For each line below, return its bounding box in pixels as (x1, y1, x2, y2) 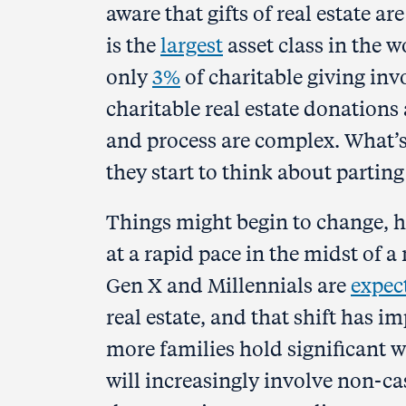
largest (160, 32, 223, 58)
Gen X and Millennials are (106, 272, 351, 298)
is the (106, 32, 160, 58)
